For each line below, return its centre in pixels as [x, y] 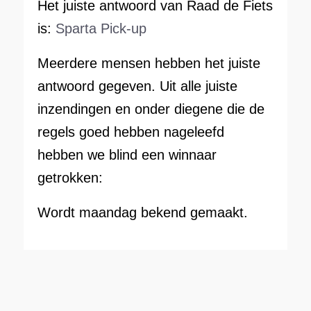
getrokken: [70, 177]
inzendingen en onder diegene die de [151, 109]
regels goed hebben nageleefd [131, 132]
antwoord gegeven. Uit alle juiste [137, 86]
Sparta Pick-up [101, 28]
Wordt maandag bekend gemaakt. [142, 212]
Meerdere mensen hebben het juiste [149, 63]
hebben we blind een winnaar [127, 154]
